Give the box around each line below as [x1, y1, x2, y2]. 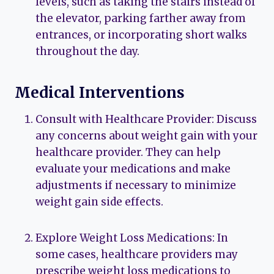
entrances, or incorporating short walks [35, 28, 247, 42]
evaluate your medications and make [35, 162, 231, 176]
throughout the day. [35, 45, 139, 59]
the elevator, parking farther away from [35, 12, 246, 26]
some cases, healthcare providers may [35, 248, 238, 262]
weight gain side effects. [35, 195, 163, 209]
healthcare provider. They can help [35, 146, 221, 160]
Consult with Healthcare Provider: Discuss [35, 113, 257, 127]
